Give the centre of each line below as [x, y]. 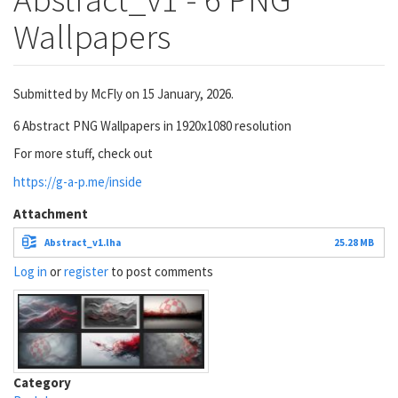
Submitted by [52, 93]
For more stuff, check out [83, 153]
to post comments [161, 271]
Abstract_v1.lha [83, 242]
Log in [30, 271]
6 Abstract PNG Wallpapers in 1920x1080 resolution [152, 125]
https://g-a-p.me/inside [78, 181]
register [86, 271]
